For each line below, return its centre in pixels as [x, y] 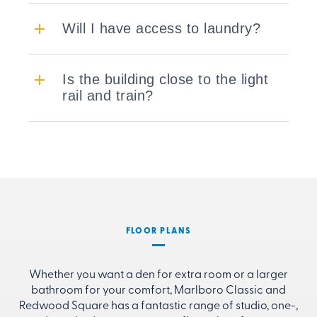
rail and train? [108, 96]
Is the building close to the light [165, 80]
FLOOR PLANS [158, 232]
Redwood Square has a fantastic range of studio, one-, [158, 307]
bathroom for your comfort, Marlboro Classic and [158, 291]
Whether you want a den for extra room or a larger [158, 276]
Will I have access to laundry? [161, 29]
